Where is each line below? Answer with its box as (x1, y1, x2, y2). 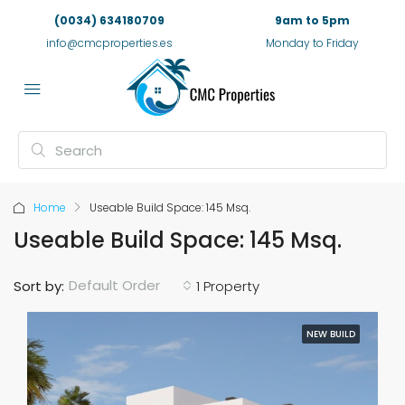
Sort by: (14, 276, 64, 296)
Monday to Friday (265, 35, 359, 51)
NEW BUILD (306, 327, 355, 341)
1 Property (196, 276, 259, 296)
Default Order (69, 276, 160, 295)
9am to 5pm (274, 13, 350, 28)
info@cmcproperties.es (46, 35, 174, 51)
